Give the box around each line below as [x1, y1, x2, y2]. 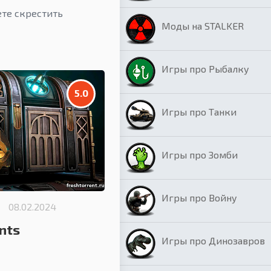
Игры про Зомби [162, 149, 238, 160]
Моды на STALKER [162, 20, 244, 31]
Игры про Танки [162, 106, 237, 117]
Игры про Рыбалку [162, 63, 249, 74]
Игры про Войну [162, 192, 237, 203]
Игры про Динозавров [162, 235, 265, 246]
